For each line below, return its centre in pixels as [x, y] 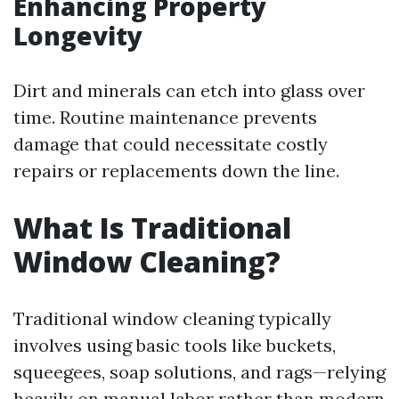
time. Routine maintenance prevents [165, 117]
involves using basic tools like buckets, [175, 345]
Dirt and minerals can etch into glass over [189, 90]
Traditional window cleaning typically [172, 318]
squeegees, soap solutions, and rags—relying [199, 372]
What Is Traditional [152, 228]
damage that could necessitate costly [171, 144]
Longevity [78, 36]
